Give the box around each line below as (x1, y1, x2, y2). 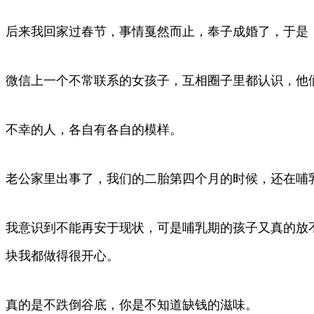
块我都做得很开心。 (6, 248, 119, 263)
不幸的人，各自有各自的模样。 (6, 122, 182, 137)
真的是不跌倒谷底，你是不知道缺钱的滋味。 (6, 297, 258, 312)
